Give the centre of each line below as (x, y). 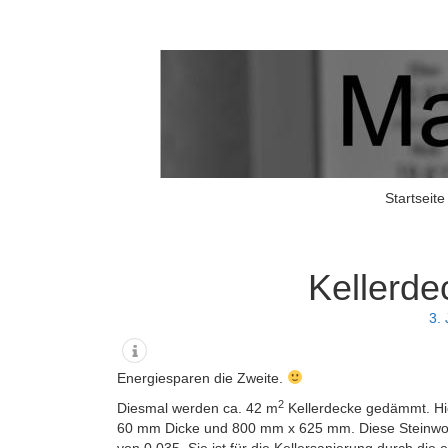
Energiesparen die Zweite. (202, 378)
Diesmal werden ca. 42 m (197, 408)
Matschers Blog (268, 203)
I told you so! (142, 188)
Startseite (414, 198)
